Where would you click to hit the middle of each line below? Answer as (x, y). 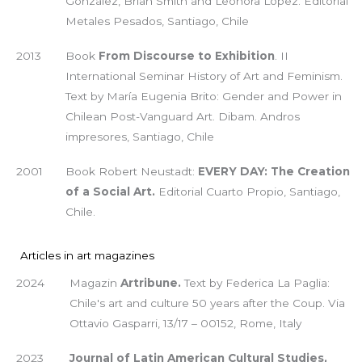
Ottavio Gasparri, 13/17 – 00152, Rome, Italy (185, 324)
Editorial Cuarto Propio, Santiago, (247, 191)
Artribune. (150, 283)
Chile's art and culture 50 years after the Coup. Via (207, 303)
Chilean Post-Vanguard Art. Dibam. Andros (182, 116)
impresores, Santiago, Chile (139, 136)
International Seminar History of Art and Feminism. (204, 76)
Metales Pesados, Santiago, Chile (157, 21)
